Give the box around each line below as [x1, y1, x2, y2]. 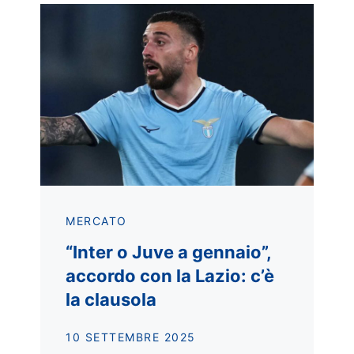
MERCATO [66, 214, 127, 228]
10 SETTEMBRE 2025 [66, 330, 196, 345]
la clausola [66, 289, 156, 311]
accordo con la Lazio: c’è [66, 265, 274, 287]
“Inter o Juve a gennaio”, [66, 242, 271, 263]
